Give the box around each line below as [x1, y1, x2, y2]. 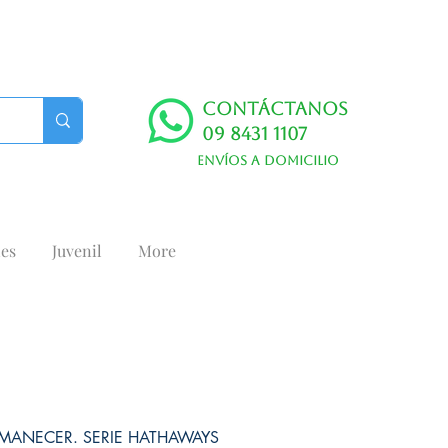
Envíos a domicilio [196, 153, 339, 168]
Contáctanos [202, 98, 348, 119]
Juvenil [51, 240, 102, 261]
